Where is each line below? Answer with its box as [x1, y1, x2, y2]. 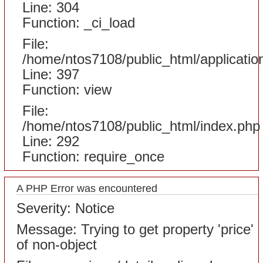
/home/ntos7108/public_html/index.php [22, 118, 261, 134]
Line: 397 [22, 66, 80, 82]
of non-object [16, 237, 97, 252]
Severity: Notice [16, 200, 115, 216]
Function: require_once [22, 149, 165, 164]
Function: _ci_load [22, 15, 136, 31]
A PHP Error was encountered [16, 183, 158, 194]
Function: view [22, 82, 112, 97]
